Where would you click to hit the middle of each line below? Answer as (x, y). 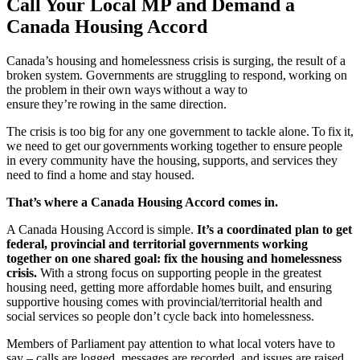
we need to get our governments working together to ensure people (174, 145)
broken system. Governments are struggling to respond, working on (177, 75)
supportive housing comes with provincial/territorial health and (164, 301)
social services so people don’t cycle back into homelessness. (162, 316)
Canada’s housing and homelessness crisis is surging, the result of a (176, 60)
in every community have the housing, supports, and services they (172, 160)
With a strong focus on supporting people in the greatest (181, 272)
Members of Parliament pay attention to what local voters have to (171, 343)
